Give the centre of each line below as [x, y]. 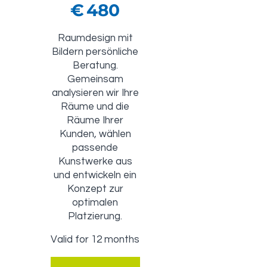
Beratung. [95, 66]
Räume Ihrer [95, 121]
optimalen [95, 203]
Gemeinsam [95, 80]
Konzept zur [95, 189]
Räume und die [95, 107]
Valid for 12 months [95, 240]
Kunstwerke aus [95, 162]
